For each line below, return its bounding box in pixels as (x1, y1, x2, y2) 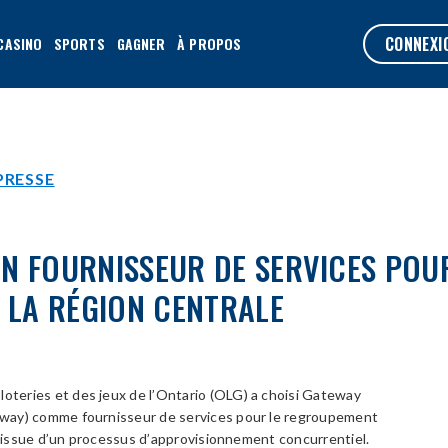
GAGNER (116, 32, 166, 54)
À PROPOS (177, 32, 242, 54)
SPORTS (54, 32, 105, 54)
